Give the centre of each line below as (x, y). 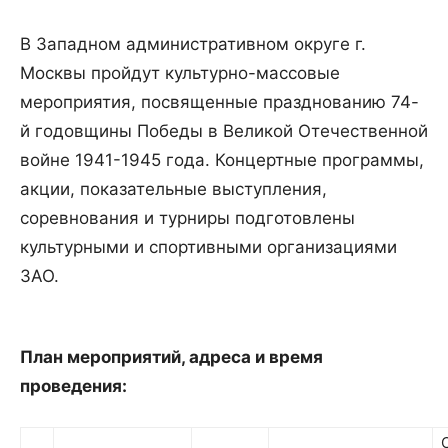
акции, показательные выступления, (173, 189)
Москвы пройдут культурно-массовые (180, 73)
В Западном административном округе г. (193, 44)
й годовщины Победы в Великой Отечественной (224, 131)
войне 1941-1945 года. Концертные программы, (222, 160)
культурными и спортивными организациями (208, 247)
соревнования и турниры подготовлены (187, 218)
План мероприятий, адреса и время (171, 357)
